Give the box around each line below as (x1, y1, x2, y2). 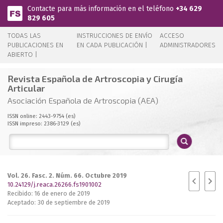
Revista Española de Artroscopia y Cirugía (7, 73, 183, 84)
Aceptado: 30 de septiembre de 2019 (7, 199, 110, 206)
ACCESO (160, 31, 184, 40)
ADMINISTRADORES (160, 41, 216, 49)
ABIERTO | (7, 50, 37, 59)
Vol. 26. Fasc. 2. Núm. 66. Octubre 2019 (7, 172, 127, 179)
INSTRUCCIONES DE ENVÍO (77, 31, 153, 40)
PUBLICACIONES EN (7, 41, 63, 49)
